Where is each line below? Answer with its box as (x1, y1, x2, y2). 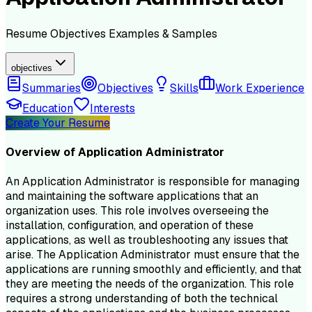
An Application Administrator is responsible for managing (6, 174, 299, 189)
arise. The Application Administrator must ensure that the (6, 247, 299, 263)
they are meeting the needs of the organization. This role (6, 276, 294, 292)
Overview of (6, 145, 78, 160)
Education (22, 100, 73, 116)
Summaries (22, 80, 81, 95)
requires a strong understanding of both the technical (6, 291, 278, 306)
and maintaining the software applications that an (6, 189, 258, 204)
